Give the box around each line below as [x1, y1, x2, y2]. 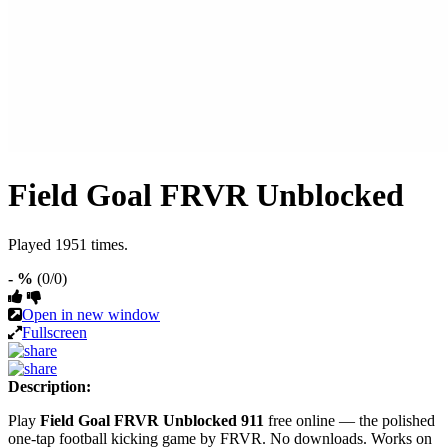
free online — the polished [264, 411, 435, 429]
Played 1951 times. [8, 235, 128, 253]
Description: [8, 377, 91, 395]
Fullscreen [22, 323, 87, 341]
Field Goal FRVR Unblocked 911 [40, 411, 264, 429]
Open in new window [22, 305, 160, 323]
